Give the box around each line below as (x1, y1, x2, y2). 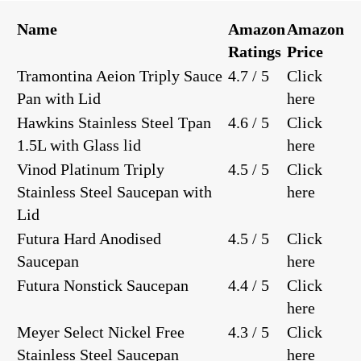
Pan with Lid (17, 89, 101, 107)
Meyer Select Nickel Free (17, 322, 185, 341)
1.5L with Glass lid (17, 135, 141, 154)
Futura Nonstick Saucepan (17, 276, 189, 294)
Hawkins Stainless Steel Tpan (17, 113, 211, 131)
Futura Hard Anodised (17, 229, 161, 247)
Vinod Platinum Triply (17, 160, 164, 178)
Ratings (228, 42, 281, 60)
